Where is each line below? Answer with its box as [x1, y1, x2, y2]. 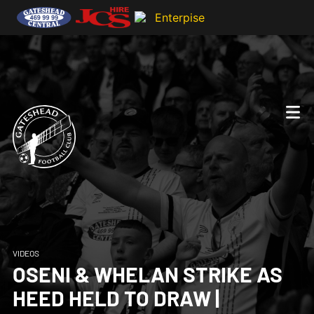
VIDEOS [12, 248, 39, 258]
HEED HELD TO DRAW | [12, 285, 219, 310]
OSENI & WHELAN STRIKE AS [12, 261, 282, 287]
